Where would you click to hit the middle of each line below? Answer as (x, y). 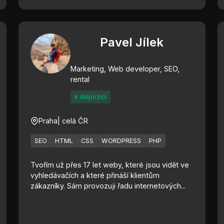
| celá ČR (73, 121)
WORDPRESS (121, 141)
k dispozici (91, 97)
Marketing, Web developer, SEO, (125, 69)
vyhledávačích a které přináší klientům (95, 175)
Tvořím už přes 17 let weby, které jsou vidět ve (110, 165)
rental (80, 79)
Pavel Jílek (132, 42)
